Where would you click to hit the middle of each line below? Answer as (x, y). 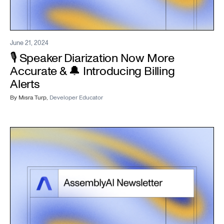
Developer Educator (76, 97)
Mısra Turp (32, 97)
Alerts (25, 84)
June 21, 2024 (29, 43)
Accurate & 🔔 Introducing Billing (92, 71)
